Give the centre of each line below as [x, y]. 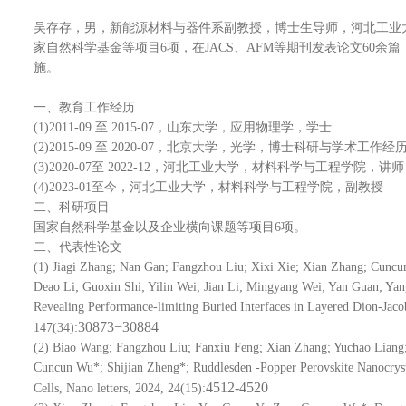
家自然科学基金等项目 [97, 48]
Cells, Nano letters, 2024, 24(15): [120, 389]
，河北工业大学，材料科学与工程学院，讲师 [277, 168]
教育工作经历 [97, 108]
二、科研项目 [72, 208]
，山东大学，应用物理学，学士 [243, 128]
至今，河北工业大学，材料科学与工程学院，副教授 [237, 188]
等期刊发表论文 [318, 48]
